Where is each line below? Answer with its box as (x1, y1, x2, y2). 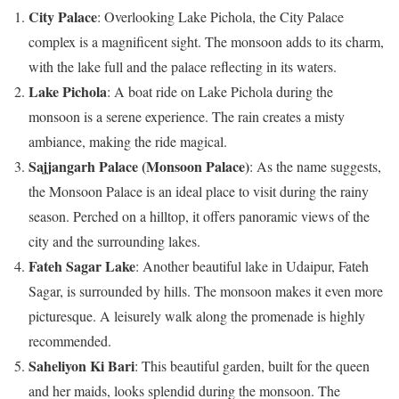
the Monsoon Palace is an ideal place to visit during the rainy (28, 182, 369, 201)
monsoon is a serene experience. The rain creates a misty (28, 107, 345, 126)
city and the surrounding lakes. (28, 232, 200, 251)
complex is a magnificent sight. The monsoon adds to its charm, (28, 32, 384, 52)
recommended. (28, 331, 111, 351)
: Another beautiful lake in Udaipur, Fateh (135, 256, 369, 276)
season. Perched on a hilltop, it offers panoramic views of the (28, 207, 370, 226)
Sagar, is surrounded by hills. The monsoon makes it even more (28, 281, 383, 301)
